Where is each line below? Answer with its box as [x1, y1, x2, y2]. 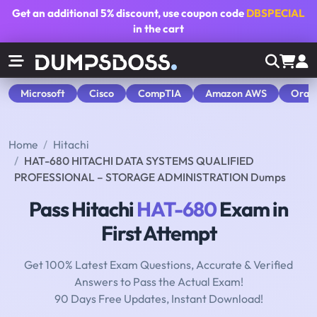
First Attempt [100, 220, 217, 246]
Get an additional [12, 6, 100, 20]
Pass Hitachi [29, 196, 137, 222]
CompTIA [138, 86, 181, 100]
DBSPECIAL [246, 6, 305, 20]
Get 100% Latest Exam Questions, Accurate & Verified [24, 258, 293, 272]
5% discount [100, 6, 158, 20]
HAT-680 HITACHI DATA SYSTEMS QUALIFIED [24, 154, 254, 168]
